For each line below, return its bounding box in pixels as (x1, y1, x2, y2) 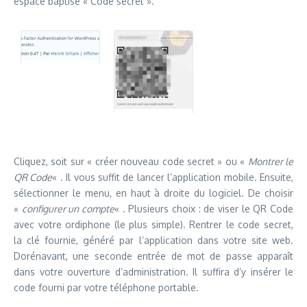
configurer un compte (21, 202, 115, 214)
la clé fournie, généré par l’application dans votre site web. (14, 234, 293, 246)
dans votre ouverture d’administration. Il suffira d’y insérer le (14, 265, 293, 278)
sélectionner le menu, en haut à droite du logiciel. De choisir (14, 186, 293, 199)
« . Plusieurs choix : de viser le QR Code (114, 202, 294, 214)
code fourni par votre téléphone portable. (14, 281, 199, 293)
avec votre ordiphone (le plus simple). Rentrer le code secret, (14, 218, 293, 230)
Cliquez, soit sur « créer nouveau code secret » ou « (14, 155, 248, 167)
